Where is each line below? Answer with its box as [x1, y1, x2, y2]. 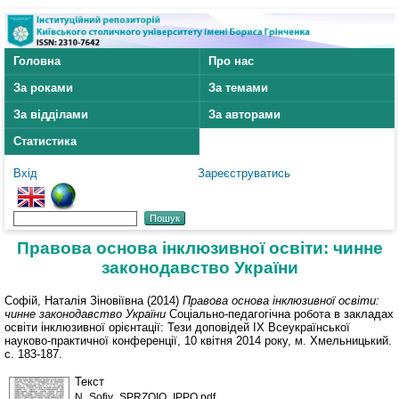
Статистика [13, 134, 77, 149]
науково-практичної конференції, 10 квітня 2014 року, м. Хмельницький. [4, 333, 392, 347]
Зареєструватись [197, 167, 290, 181]
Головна [13, 54, 61, 69]
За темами [208, 81, 268, 95]
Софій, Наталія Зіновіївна [4, 293, 143, 307]
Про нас [208, 54, 254, 69]
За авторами [208, 108, 281, 122]
